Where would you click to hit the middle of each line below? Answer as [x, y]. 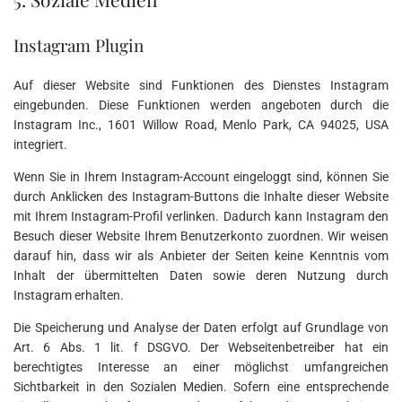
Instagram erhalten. [69, 295]
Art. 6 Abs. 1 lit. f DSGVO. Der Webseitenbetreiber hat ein [201, 347]
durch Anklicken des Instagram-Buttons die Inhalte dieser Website [201, 196]
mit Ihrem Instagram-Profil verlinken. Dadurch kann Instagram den [201, 216]
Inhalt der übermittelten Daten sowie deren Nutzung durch [201, 275]
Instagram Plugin [79, 44]
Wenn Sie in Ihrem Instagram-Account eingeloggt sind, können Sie [201, 176]
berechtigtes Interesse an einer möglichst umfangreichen [201, 367]
